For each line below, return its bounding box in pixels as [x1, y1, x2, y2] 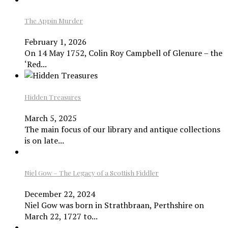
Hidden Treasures [24, 92, 81, 101]
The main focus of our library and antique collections [24, 123, 220, 135]
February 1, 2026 [24, 36, 87, 48]
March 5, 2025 [24, 112, 77, 124]
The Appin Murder [24, 16, 83, 25]
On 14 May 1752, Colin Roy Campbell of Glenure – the [24, 47, 222, 59]
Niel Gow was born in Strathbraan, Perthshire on [24, 199, 204, 211]
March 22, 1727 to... [24, 211, 98, 222]
